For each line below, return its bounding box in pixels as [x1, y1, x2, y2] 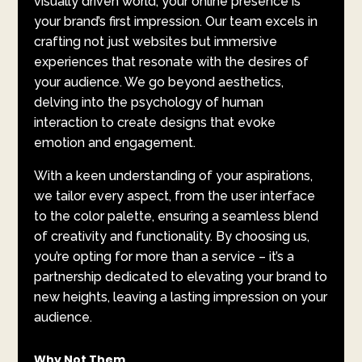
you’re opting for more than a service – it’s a [34, 249, 295, 265]
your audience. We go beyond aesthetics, [34, 74, 284, 90]
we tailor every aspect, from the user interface [34, 188, 316, 204]
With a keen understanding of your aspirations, [34, 168, 314, 184]
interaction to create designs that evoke [34, 115, 276, 131]
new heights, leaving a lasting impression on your [34, 289, 328, 305]
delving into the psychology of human [34, 95, 264, 111]
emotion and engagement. [34, 135, 196, 151]
